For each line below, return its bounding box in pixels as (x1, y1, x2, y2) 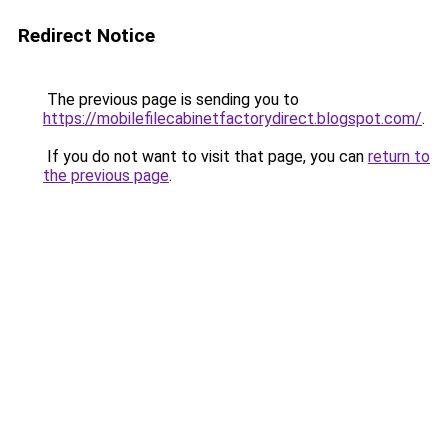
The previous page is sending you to (43, 90, 299, 109)
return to (368, 147, 430, 166)
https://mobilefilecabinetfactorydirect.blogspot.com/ (43, 109, 422, 128)
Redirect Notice (18, 24, 155, 47)
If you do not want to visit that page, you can (43, 147, 368, 166)
